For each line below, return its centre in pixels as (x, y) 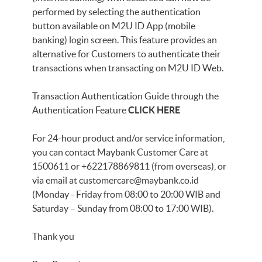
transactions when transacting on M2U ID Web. (128, 68)
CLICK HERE (154, 110)
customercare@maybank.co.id (139, 180)
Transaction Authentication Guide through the (125, 96)
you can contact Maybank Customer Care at (120, 152)
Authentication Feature (80, 110)
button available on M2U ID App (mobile (114, 26)
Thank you (53, 236)
